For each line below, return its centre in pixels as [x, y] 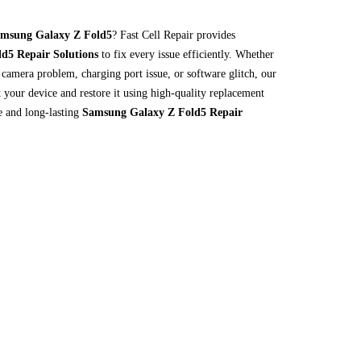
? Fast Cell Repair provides [174, 35]
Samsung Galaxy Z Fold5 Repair [162, 112]
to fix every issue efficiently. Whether [186, 54]
